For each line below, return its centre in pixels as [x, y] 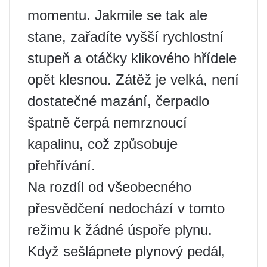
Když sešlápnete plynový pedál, [126, 251]
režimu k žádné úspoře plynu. [120, 229]
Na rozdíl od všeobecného [109, 187]
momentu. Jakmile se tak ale [117, 15]
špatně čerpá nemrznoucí [107, 122]
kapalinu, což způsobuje [103, 144]
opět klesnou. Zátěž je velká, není [133, 79]
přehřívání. [61, 165]
